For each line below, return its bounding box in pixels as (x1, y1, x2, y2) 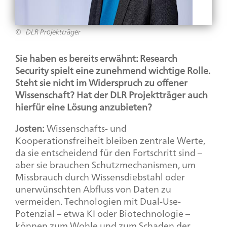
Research (140, 50, 177, 66)
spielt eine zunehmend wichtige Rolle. (49, 62, 210, 79)
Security (15, 62, 49, 79)
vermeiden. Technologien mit (15, 193, 140, 209)
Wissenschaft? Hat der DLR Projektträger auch (15, 86, 208, 103)
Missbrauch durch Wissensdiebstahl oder (15, 168, 185, 185)
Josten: (15, 120, 45, 136)
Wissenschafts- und (45, 120, 127, 136)
